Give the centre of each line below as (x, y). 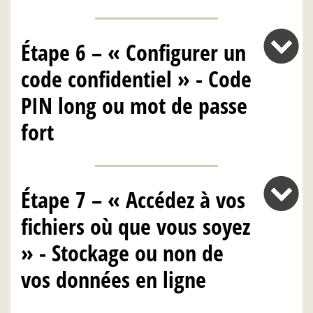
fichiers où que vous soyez (136, 226)
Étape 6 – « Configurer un (133, 52)
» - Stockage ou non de (122, 253)
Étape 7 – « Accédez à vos (133, 200)
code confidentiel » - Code (136, 78)
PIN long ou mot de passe (134, 105)
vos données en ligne (114, 279)
